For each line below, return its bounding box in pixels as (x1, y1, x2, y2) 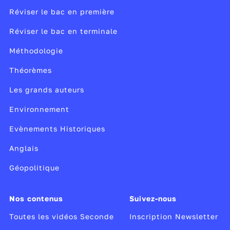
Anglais (9, 144, 39, 152)
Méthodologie (9, 46, 63, 55)
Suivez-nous (129, 194, 177, 203)
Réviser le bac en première (9, 7, 114, 16)
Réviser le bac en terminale (9, 27, 118, 35)
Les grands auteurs (9, 85, 84, 94)
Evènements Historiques (9, 124, 105, 133)
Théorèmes (9, 66, 52, 74)
